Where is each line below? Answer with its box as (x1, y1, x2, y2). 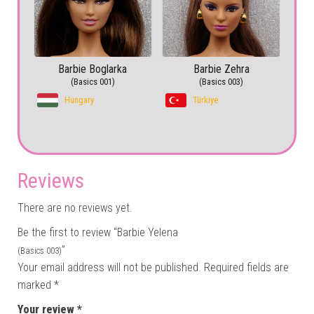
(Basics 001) (70, 76, 115, 87)
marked (18, 278, 54, 292)
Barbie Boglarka (58, 62, 128, 76)
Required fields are (204, 260, 289, 274)
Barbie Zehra (193, 62, 250, 76)
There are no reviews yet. (18, 200, 132, 214)
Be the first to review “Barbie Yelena (18, 225, 178, 239)
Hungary (64, 94, 94, 105)
